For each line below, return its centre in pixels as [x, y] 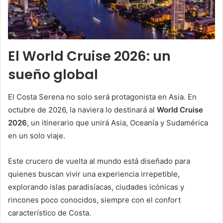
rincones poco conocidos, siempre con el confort [94, 200]
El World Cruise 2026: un [89, 56]
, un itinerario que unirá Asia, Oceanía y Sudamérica [117, 122]
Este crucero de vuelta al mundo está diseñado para [99, 161]
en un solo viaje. [37, 135]
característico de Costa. [50, 213]
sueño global [53, 75]
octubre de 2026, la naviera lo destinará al [82, 110]
